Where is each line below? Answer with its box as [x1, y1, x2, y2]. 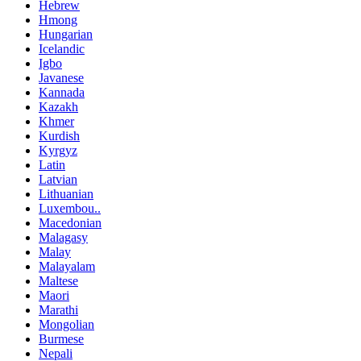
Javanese [39, 70, 84, 85]
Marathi [39, 302, 78, 317]
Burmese [39, 331, 84, 346]
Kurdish [39, 128, 80, 143]
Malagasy [39, 230, 88, 244]
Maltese [39, 273, 78, 288]
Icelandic [39, 41, 85, 56]
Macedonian [39, 215, 102, 230]
